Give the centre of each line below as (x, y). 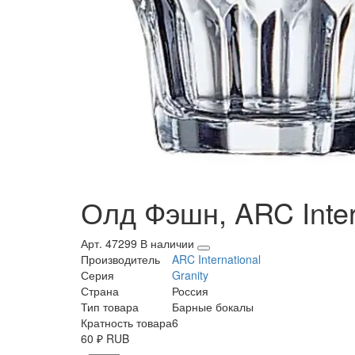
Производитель (120, 260)
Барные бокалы (213, 307)
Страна (100, 291)
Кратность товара (126, 323)
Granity (190, 275)
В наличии (169, 244)
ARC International (216, 260)
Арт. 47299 (109, 244)
